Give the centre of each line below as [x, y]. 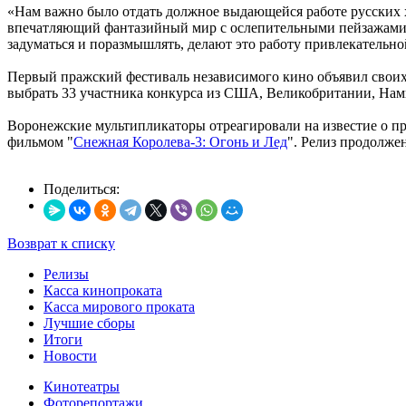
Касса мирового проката [119, 306]
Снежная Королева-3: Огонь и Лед [180, 141]
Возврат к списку [61, 243]
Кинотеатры [82, 386]
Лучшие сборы [89, 323]
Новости [70, 355]
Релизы [66, 274]
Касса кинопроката [103, 290]
